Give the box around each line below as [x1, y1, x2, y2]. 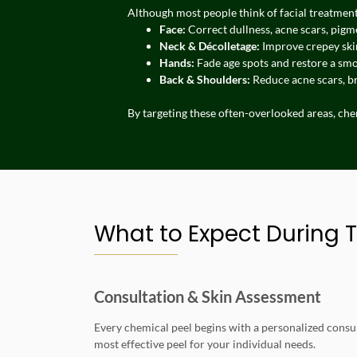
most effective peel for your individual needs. [93, 337, 316, 351]
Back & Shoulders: [159, 73, 250, 87]
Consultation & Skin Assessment [93, 287, 321, 307]
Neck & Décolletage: [159, 39, 260, 53]
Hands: [159, 56, 194, 70]
